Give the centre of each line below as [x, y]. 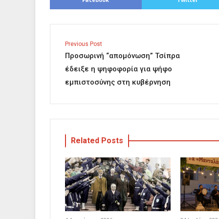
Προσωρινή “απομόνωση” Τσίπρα [122, 56]
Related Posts [97, 141]
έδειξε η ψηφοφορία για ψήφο [119, 69]
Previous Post [84, 44]
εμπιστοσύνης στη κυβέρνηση [118, 82]
